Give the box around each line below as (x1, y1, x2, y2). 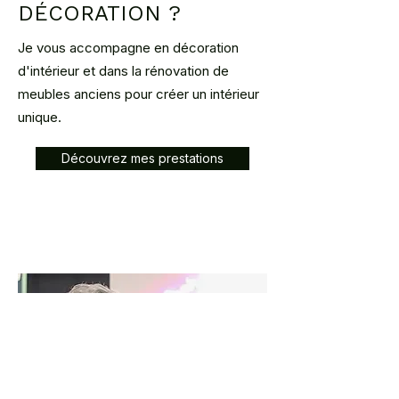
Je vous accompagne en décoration (18, 39, 239, 57)
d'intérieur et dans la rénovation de (18, 62, 229, 80)
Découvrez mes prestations (61, 151, 224, 167)
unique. (18, 109, 61, 126)
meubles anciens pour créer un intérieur (18, 85, 259, 103)
